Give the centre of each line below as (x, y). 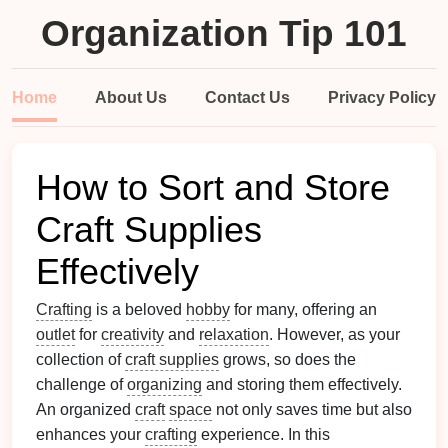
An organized (85, 409)
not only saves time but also (312, 409)
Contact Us (247, 97)
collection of (80, 359)
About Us (131, 97)
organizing (164, 384)
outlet (55, 334)
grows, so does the (287, 359)
